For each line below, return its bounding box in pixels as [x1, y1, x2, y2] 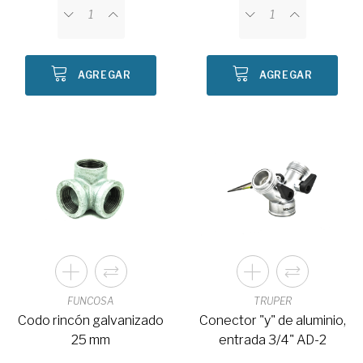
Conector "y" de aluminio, [199, 312, 346, 328]
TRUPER [253, 294, 292, 307]
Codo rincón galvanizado [18, 312, 164, 328]
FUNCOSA [67, 294, 114, 307]
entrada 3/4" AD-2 [218, 331, 327, 348]
